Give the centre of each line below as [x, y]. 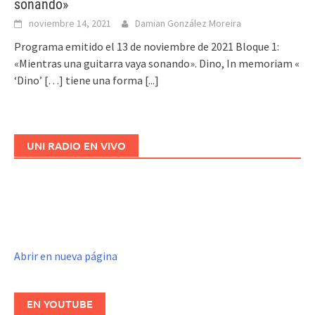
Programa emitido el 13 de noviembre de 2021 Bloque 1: [148, 46]
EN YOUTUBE [60, 303]
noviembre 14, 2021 [70, 23]
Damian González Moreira [188, 23]
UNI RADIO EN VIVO [76, 145]
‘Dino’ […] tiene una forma [79, 80]
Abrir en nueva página [66, 256]
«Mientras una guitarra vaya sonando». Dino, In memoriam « [157, 63]
